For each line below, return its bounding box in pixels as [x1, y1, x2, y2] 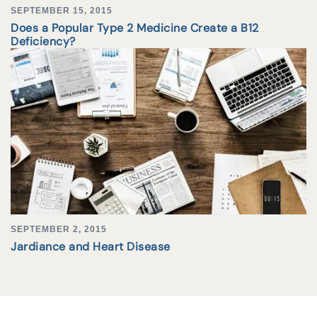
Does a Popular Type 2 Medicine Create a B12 [11, 21, 259, 36]
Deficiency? [11, 34, 76, 50]
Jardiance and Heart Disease [11, 239, 171, 255]
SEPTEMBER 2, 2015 [11, 224, 107, 235]
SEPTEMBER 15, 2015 [11, 6, 113, 16]
